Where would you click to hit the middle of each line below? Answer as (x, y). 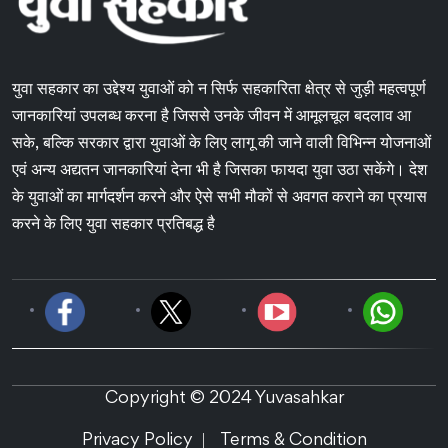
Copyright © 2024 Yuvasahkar (224, 398)
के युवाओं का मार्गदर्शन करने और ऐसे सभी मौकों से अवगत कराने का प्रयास (219, 197)
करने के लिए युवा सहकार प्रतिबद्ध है (113, 224)
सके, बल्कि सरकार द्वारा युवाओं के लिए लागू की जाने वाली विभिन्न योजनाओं (221, 143)
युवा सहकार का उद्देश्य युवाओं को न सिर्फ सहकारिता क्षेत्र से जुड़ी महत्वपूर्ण (219, 89)
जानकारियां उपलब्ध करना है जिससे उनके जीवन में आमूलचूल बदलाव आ (211, 116)
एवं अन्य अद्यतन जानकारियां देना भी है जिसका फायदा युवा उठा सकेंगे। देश (219, 170)
